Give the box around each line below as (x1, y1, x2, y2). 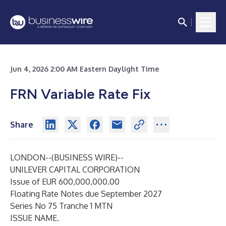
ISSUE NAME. (10, 213, 59, 223)
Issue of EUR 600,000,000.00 (10, 177, 120, 187)
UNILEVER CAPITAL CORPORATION (10, 164, 140, 175)
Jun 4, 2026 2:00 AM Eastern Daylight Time (10, 65, 159, 73)
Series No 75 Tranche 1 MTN (10, 201, 112, 211)
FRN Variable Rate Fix (10, 85, 150, 102)
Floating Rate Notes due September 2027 (10, 189, 162, 199)
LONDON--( (10, 152, 54, 162)
